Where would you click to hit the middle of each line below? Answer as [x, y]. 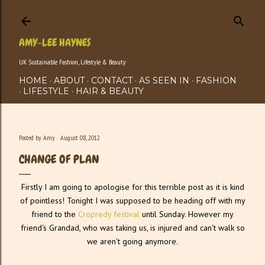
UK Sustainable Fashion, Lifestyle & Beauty [72, 62]
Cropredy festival [109, 214]
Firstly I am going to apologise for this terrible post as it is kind [132, 187]
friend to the [55, 214]
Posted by [31, 138]
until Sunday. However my [187, 214]
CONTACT [112, 80]
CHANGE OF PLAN [59, 159]
